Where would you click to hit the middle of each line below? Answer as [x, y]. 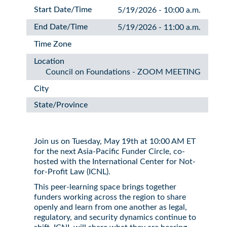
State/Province [61, 105]
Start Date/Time [63, 10]
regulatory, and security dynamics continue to [115, 217]
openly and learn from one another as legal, [110, 207]
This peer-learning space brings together [105, 187]
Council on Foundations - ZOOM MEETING [123, 72]
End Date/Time [61, 27]
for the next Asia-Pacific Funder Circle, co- [109, 152]
